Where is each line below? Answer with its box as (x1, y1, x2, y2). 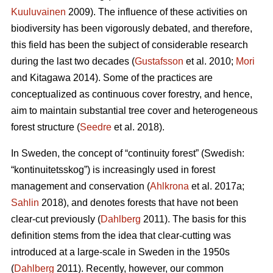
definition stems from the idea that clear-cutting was (11, 230, 231, 241)
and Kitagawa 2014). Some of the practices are (11, 73, 213, 83)
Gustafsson (135, 56, 183, 67)
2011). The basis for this (141, 214, 246, 225)
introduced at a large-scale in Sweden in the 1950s (11, 247, 230, 258)
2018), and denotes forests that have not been (39, 197, 238, 208)
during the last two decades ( (11, 56, 135, 67)
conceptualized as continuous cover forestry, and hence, (11, 89, 252, 100)
